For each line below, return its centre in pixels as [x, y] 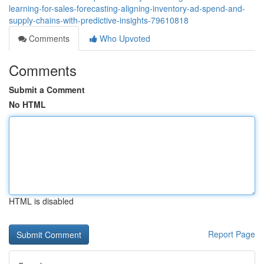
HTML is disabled [41, 201]
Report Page [232, 234]
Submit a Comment [47, 90]
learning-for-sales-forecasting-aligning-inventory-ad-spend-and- [127, 8]
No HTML [27, 104]
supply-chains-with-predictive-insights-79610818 [99, 20]
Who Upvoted [124, 38]
